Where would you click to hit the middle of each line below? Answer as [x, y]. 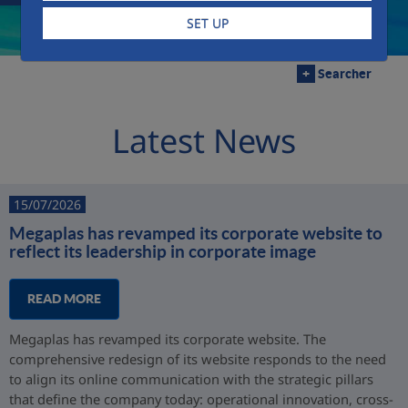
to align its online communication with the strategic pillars [191, 379]
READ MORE [64, 299]
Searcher [343, 74]
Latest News [204, 141]
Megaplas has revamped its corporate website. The [168, 339]
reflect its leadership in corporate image [163, 251]
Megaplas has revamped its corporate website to [196, 233]
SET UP [207, 24]
